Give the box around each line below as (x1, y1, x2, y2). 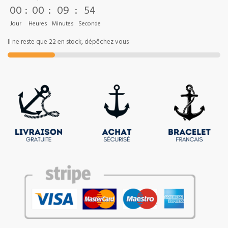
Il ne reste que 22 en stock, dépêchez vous (8, 36, 129, 49)
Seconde (78, 18, 101, 30)
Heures (28, 18, 47, 30)
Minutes (52, 18, 74, 30)
